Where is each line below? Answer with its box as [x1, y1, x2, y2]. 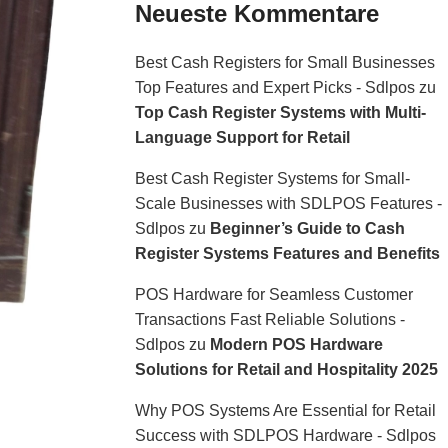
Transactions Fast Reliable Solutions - [134, 311, 405, 328]
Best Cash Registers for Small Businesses [134, 54, 435, 71]
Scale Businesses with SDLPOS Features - [134, 195, 442, 212]
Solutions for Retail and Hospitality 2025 [134, 361, 438, 378]
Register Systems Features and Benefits [134, 245, 440, 262]
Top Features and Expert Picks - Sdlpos [134, 79, 415, 96]
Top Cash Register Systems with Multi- [134, 104, 426, 121]
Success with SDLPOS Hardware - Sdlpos [134, 427, 436, 444]
